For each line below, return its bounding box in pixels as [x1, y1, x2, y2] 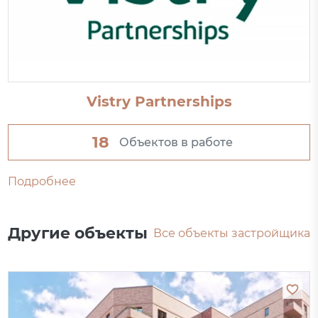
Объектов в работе [119, 135, 233, 149]
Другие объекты [8, 224, 148, 243]
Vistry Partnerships [86, 93, 232, 111]
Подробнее [8, 175, 77, 189]
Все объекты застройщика [153, 226, 310, 241]
